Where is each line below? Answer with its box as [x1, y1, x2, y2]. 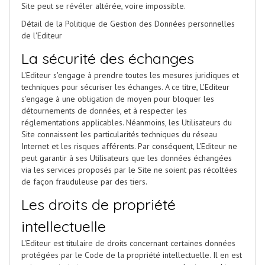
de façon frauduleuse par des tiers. [21, 176, 147, 188]
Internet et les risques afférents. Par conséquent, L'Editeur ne [21, 141, 237, 152]
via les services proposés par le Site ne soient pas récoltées [21, 164, 237, 176]
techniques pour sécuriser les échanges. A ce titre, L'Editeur [21, 82, 230, 93]
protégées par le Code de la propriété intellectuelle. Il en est [21, 250, 242, 261]
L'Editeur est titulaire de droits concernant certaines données [21, 238, 235, 249]
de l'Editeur [21, 30, 62, 41]
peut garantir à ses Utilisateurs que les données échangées [21, 153, 232, 164]
